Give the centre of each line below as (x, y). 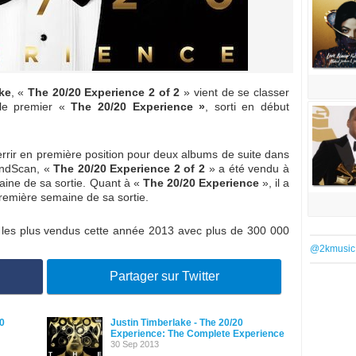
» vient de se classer (237, 92)
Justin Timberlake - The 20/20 (177, 323)
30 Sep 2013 (135, 344)
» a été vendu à (248, 168)
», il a (274, 183)
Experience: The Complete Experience (197, 334)
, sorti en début (248, 106)
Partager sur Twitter (164, 276)
